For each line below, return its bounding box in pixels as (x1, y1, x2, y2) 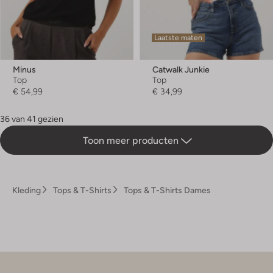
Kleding (12, 185, 41, 196)
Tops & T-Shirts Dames (124, 185, 211, 196)
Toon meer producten (82, 135, 181, 147)
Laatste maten (154, 34, 202, 43)
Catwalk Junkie (152, 65, 210, 75)
